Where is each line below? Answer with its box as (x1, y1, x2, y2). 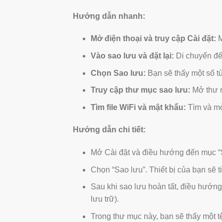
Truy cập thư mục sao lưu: (90, 86, 190, 95)
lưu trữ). (90, 195, 119, 204)
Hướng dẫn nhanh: (73, 11, 145, 20)
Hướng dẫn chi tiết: (73, 125, 146, 134)
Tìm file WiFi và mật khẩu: (90, 103, 186, 111)
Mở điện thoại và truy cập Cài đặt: (90, 34, 216, 43)
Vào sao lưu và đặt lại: (90, 51, 174, 60)
